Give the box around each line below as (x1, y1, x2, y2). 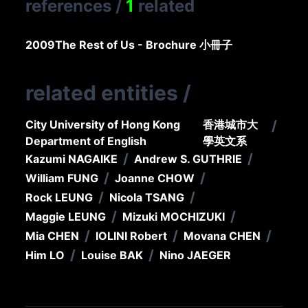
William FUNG (25, 171, 99, 186)
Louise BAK (81, 248, 144, 263)
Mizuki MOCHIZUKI (122, 210, 225, 224)
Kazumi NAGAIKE (25, 152, 118, 166)
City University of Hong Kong (25, 118, 181, 132)
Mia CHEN (25, 229, 80, 243)
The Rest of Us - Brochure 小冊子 (55, 38, 233, 52)
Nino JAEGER (159, 248, 232, 263)
